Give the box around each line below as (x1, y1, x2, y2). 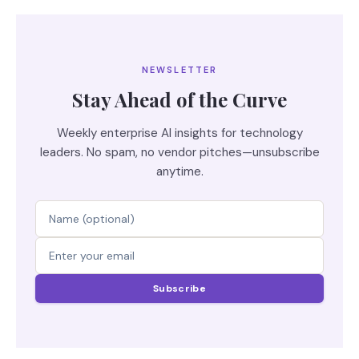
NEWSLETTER (141, 64, 218, 75)
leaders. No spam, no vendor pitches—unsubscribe (39, 144, 320, 160)
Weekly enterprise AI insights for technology (56, 125, 303, 141)
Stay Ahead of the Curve (72, 87, 287, 112)
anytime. (155, 163, 204, 179)
